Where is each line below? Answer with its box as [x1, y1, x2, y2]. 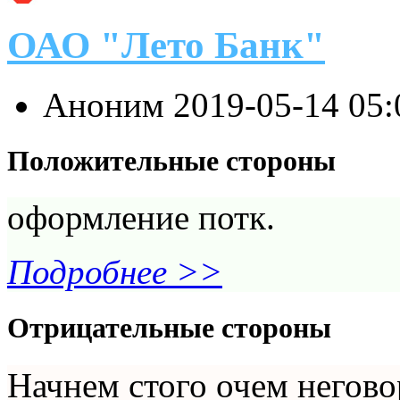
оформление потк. [7, 198, 275, 237]
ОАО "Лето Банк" [7, 23, 325, 66]
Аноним [43, 85, 173, 124]
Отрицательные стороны [7, 312, 331, 345]
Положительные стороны [7, 144, 336, 177]
